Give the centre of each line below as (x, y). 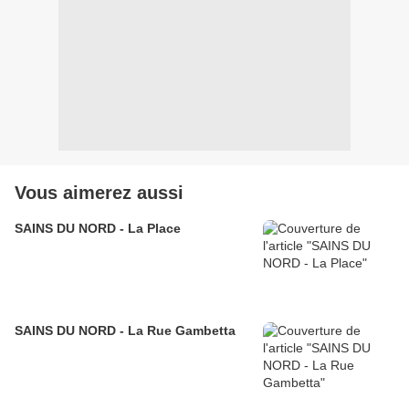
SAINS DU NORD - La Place (98, 229)
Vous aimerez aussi (99, 193)
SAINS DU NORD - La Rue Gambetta (125, 331)
